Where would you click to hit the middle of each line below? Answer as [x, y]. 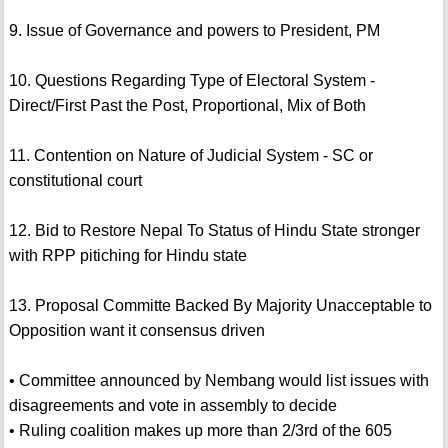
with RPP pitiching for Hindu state [127, 256]
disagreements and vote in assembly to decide [172, 406]
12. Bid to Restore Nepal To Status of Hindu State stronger [214, 231]
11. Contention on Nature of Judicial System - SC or [190, 156]
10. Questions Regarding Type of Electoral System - [191, 81]
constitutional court [75, 181]
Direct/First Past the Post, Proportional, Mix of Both [187, 106]
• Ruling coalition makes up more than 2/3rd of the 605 [200, 431]
